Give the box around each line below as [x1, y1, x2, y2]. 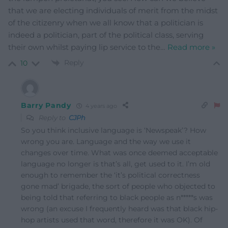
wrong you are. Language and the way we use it [21, 137, 191, 147]
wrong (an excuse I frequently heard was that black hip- [21, 204, 218, 214]
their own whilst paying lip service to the [8, 42, 160, 52]
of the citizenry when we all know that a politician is [8, 18, 203, 28]
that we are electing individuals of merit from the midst [8, 6, 218, 16]
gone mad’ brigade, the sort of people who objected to [21, 182, 215, 191]
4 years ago [83, 102, 117, 109]
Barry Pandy [21, 101, 71, 110]
